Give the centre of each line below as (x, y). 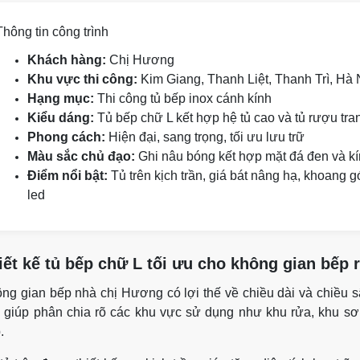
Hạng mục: (61, 98)
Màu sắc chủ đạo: (81, 156)
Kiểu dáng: (61, 118)
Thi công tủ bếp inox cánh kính (183, 98)
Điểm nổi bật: (67, 176)
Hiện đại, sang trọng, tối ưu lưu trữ (205, 137)
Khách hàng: (67, 60)
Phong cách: (66, 137)
